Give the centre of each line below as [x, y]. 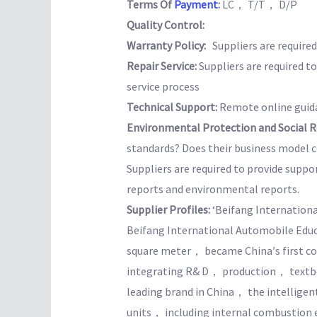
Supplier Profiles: [169, 210]
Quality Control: [166, 25]
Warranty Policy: [168, 46]
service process [163, 87]
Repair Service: [162, 66]
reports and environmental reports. [213, 189]
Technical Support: [173, 107]
